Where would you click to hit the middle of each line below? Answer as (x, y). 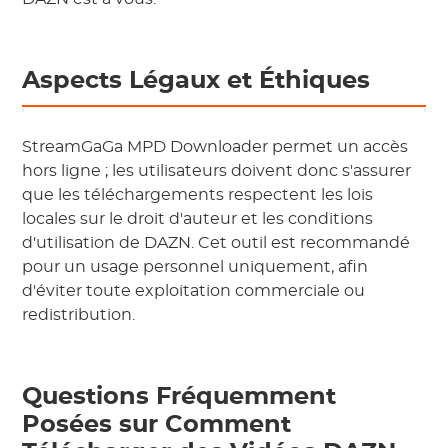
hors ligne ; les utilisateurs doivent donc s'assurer (217, 171)
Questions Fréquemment (179, 397)
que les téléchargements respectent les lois (198, 195)
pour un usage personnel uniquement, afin (195, 267)
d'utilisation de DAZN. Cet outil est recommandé (216, 243)
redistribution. (79, 315)
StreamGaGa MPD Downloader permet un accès (215, 147)
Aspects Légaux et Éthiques (196, 81)
